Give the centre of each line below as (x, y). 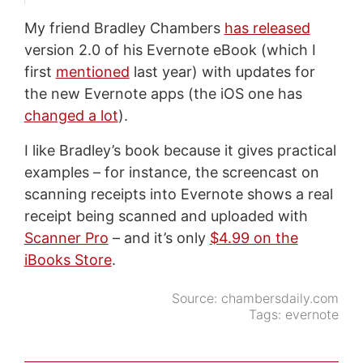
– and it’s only (159, 237)
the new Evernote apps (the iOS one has (163, 93)
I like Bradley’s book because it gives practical (180, 150)
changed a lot (71, 115)
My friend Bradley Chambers (124, 28)
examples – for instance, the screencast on (171, 172)
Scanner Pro (66, 237)
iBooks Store (68, 259)
